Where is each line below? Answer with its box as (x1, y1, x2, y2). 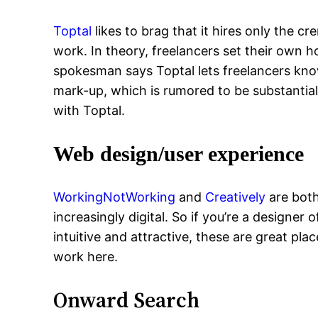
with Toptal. (53, 103, 126, 118)
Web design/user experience (53, 142, 305, 165)
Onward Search (53, 285, 200, 314)
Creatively (205, 190, 266, 204)
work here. (53, 249, 119, 264)
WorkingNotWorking (53, 190, 176, 204)
